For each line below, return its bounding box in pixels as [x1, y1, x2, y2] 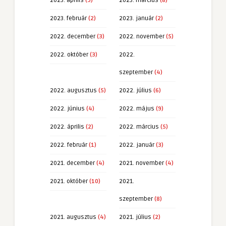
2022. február [50, 141, 87, 149]
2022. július [119, 86, 152, 94]
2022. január [119, 141, 154, 149]
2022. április [50, 123, 84, 131]
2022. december [50, 32, 95, 40]
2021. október [50, 177, 88, 185]
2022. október [50, 50, 88, 59]
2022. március [119, 123, 159, 131]
